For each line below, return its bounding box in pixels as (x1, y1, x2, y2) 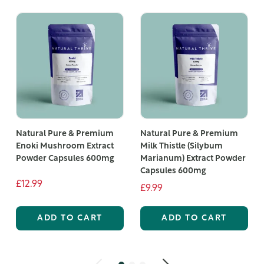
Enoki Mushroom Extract (15, 141, 114, 151)
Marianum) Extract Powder (140, 154, 246, 163)
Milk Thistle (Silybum (140, 141, 223, 151)
